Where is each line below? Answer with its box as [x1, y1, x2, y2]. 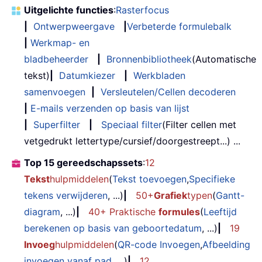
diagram [24, 206, 60, 218]
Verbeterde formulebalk [127, 20, 232, 33]
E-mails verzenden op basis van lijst [30, 102, 189, 115]
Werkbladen [133, 70, 185, 82]
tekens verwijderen [24, 189, 108, 202]
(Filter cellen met [162, 119, 236, 131]
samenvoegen [24, 86, 85, 98]
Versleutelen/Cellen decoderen [101, 86, 236, 98]
